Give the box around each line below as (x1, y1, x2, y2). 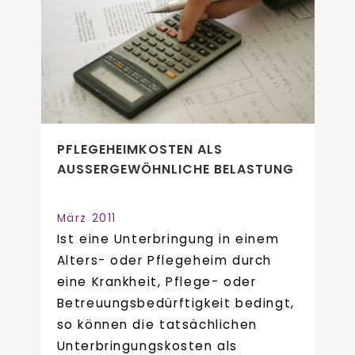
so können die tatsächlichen (56, 315, 258, 333)
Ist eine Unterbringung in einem (56, 230, 280, 247)
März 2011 (56, 210, 116, 226)
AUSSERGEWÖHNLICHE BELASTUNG (56, 159, 283, 178)
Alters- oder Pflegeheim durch (56, 251, 272, 269)
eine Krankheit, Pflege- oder (56, 273, 257, 290)
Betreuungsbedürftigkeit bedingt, (56, 294, 295, 311)
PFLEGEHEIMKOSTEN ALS (56, 139, 223, 158)
